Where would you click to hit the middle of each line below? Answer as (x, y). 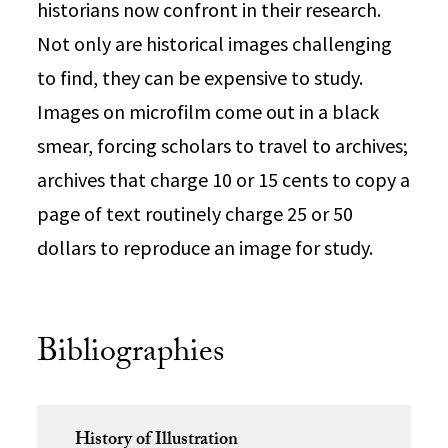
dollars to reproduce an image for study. (205, 247)
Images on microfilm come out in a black (208, 111)
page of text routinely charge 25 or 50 (195, 213)
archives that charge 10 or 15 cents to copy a (224, 179)
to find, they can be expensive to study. (200, 77)
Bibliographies (131, 355)
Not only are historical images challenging (215, 43)
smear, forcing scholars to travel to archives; (223, 145)
